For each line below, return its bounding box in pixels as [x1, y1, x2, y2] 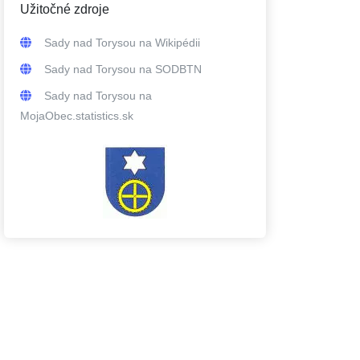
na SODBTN [136, 63, 202, 76]
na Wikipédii [136, 36, 200, 49]
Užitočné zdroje [20, 2, 109, 16]
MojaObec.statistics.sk [20, 109, 133, 122]
